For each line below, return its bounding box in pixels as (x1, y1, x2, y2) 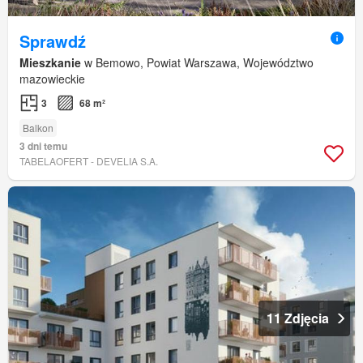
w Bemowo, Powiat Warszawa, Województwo (81, 53, 314, 70)
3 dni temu (19, 138, 67, 153)
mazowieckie (19, 70, 85, 87)
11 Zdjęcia (267, 308, 329, 327)
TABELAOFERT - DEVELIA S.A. (19, 153, 158, 168)
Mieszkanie (19, 53, 81, 70)
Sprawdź (19, 28, 86, 53)
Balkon (23, 120, 53, 135)
